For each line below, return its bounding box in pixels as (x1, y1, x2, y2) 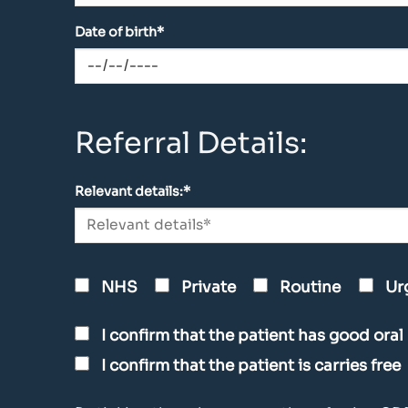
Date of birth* (75, 24, 164, 41)
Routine (280, 278, 342, 298)
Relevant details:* (75, 183, 190, 200)
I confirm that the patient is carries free (101, 355, 401, 375)
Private (181, 278, 237, 298)
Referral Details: (75, 125, 307, 162)
